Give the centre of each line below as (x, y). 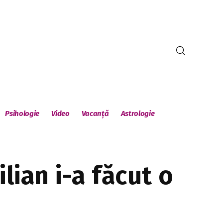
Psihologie (22, 113)
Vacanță (95, 113)
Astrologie (138, 113)
